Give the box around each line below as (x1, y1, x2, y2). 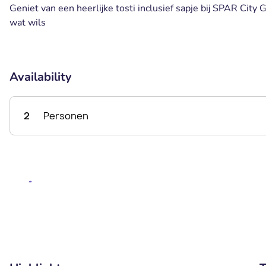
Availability (9, 69, 72, 85)
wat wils (9, 16, 46, 29)
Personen (43, 109, 88, 122)
